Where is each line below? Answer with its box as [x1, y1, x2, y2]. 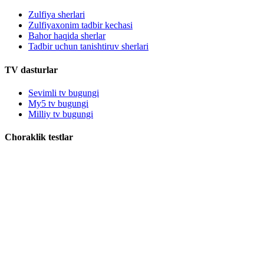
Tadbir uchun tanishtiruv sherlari [28, 41, 148, 52]
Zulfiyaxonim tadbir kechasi [28, 20, 133, 31]
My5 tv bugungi [28, 98, 88, 108]
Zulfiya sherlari [28, 9, 85, 20]
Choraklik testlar [5, 132, 73, 143]
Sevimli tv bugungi [28, 87, 99, 98]
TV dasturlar [5, 64, 58, 75]
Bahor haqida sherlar [28, 31, 105, 41]
